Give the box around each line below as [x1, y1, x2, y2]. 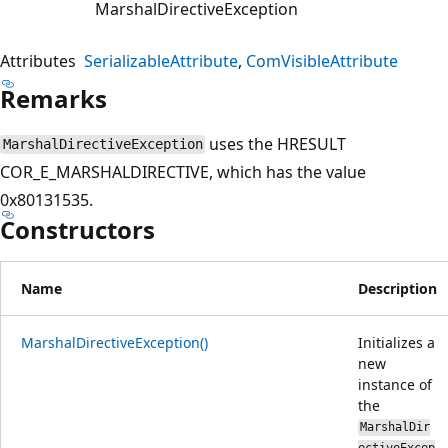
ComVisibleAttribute [246, 49, 398, 72]
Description [358, 278, 437, 298]
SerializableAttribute [84, 49, 238, 72]
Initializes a [358, 332, 435, 352]
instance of [358, 374, 432, 394]
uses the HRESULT [205, 132, 347, 155]
